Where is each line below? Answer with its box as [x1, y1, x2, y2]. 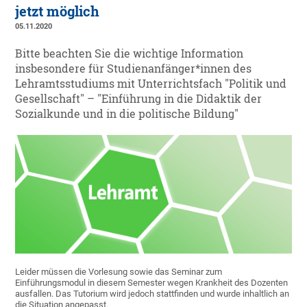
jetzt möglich [15, 3, 100, 21]
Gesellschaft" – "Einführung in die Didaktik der [15, 92, 262, 106]
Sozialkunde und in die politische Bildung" [15, 107, 239, 121]
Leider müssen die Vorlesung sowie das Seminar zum [15, 267, 223, 278]
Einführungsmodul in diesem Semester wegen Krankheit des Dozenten [15, 278, 288, 288]
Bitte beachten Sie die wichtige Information [15, 47, 244, 61]
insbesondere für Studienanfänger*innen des [15, 62, 252, 76]
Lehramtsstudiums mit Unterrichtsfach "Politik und [15, 77, 287, 91]
